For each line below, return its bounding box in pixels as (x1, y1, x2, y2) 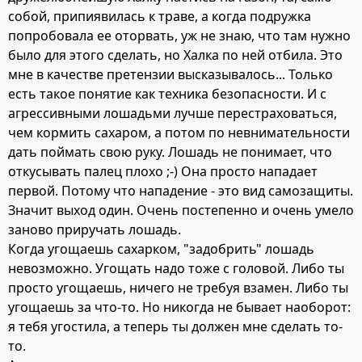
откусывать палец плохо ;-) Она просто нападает (8, 162, 318, 180)
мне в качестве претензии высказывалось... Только (8, 65, 333, 83)
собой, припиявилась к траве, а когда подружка (8, 6, 311, 25)
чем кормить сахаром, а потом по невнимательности (8, 123, 350, 141)
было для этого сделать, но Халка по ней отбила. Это (8, 45, 343, 64)
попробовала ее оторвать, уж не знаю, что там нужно (8, 26, 351, 44)
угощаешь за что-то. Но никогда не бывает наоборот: (8, 297, 351, 316)
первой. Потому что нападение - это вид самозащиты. (8, 181, 353, 200)
